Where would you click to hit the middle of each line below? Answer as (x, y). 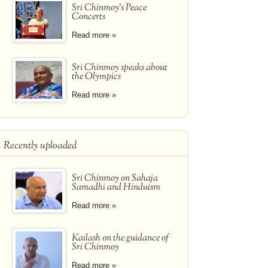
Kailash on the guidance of (120, 238)
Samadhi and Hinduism (116, 188)
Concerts (89, 17)
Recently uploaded (40, 146)
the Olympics (96, 77)
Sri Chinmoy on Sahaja (115, 179)
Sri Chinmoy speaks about (120, 68)
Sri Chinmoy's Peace (109, 8)
